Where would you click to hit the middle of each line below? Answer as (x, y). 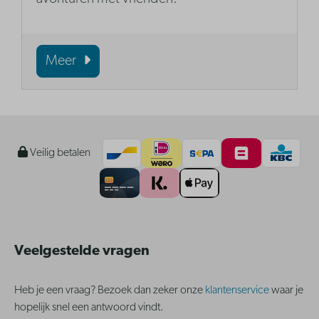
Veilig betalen (59, 153)
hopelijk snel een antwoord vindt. (90, 308)
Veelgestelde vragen (82, 252)
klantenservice (238, 291)
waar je (287, 291)
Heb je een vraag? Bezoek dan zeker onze (110, 291)
